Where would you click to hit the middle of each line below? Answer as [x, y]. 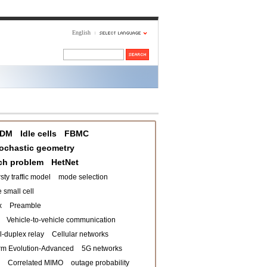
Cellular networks [80, 234]
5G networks [102, 249]
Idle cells [38, 133]
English [81, 32]
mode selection [83, 177]
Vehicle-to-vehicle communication [61, 220]
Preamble [25, 206]
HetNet [65, 162]
